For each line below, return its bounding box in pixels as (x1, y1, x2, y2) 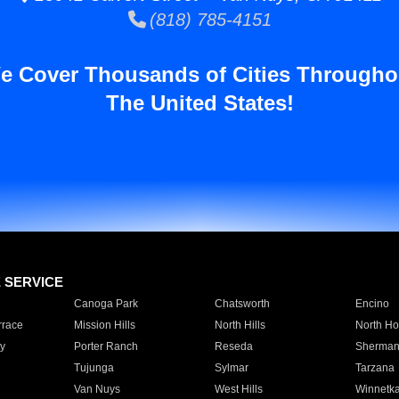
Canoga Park (73, 297, 138, 310)
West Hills (214, 383, 263, 395)
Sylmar (214, 362, 248, 374)
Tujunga (73, 362, 114, 374)
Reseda (214, 340, 253, 353)
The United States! (105, 91, 294, 115)
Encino (354, 297, 389, 310)
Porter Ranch (73, 340, 138, 353)
